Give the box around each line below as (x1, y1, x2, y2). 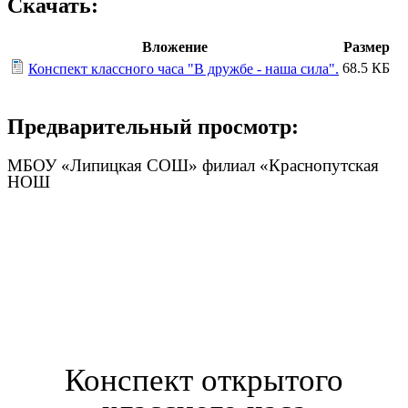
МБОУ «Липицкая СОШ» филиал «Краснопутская (7, 156, 379, 176)
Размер (342, 39, 390, 56)
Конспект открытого (65, 362, 343, 397)
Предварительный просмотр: (7, 115, 299, 139)
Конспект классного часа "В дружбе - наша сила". (28, 61, 339, 77)
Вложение (141, 39, 208, 56)
